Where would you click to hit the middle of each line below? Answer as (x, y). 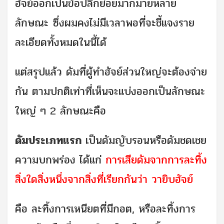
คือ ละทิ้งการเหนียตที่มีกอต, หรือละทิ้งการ (105, 209)
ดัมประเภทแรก (48, 140)
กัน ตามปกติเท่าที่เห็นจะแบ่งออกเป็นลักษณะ (110, 91)
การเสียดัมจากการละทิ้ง (156, 160)
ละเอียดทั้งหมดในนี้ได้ (61, 42)
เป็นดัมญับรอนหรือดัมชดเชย (144, 140)
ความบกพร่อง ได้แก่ (60, 160)
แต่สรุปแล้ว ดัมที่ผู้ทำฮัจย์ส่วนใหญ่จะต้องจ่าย (111, 72)
